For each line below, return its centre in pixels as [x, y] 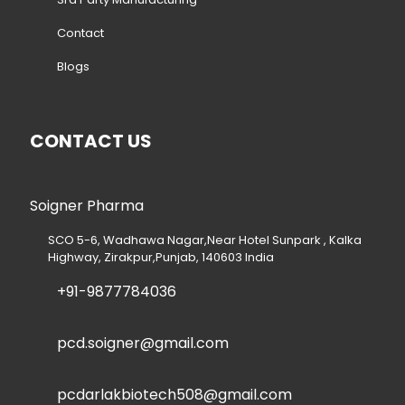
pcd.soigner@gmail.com [143, 344]
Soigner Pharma [87, 206]
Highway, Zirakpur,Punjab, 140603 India [160, 258]
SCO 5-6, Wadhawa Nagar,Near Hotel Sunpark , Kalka [204, 240]
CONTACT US [91, 141]
